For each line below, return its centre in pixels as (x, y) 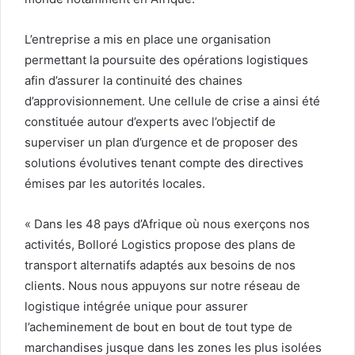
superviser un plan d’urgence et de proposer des (161, 143)
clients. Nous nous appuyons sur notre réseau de (162, 286)
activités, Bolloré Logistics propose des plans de (160, 245)
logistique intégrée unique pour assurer (136, 307)
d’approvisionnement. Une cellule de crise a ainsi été (172, 101)
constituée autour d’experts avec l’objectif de (150, 122)
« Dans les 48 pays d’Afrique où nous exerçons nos (167, 224)
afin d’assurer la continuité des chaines (134, 81)
